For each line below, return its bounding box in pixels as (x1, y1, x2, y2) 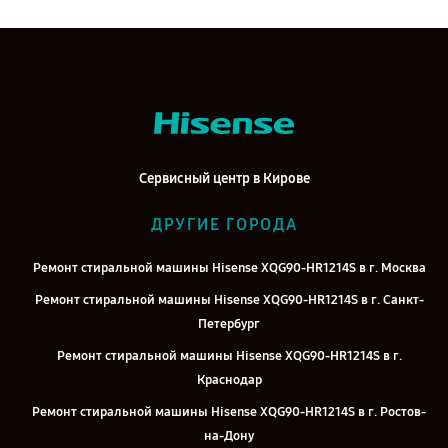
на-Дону (204, 428, 254, 444)
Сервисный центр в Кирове (138, 170, 310, 187)
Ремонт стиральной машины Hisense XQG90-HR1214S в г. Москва (32, 260, 426, 276)
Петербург (198, 316, 260, 332)
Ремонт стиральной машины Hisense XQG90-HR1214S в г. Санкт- (34, 292, 424, 308)
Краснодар (196, 372, 262, 388)
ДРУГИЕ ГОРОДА (150, 215, 298, 234)
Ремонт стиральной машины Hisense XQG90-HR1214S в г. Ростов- (32, 404, 426, 420)
